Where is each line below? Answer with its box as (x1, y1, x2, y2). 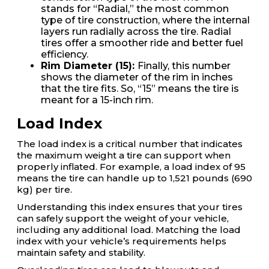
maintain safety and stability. (17, 247, 145, 258)
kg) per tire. (17, 184, 72, 195)
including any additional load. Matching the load (17, 224, 241, 235)
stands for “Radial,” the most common (41, 3, 229, 14)
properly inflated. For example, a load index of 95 (17, 161, 246, 172)
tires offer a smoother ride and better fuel (41, 37, 243, 49)
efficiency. (41, 49, 88, 60)
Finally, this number (138, 60, 231, 71)
